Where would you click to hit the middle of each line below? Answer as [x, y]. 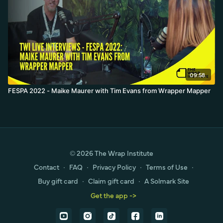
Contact [46, 167]
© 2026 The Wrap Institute [111, 153]
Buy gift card [58, 181]
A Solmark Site [167, 181]
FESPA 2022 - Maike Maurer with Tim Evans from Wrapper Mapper [109, 90]
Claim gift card [111, 181]
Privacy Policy [114, 167]
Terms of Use [167, 167]
